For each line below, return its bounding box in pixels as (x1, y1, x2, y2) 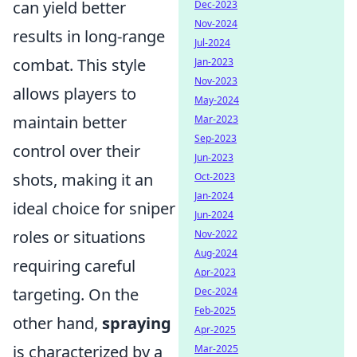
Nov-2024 (194, 17, 237, 30)
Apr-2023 (194, 265, 236, 279)
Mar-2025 (194, 342, 238, 355)
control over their (13, 140, 140, 162)
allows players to (13, 83, 136, 104)
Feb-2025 (194, 304, 236, 317)
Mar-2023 (194, 112, 238, 126)
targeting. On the (13, 284, 139, 305)
